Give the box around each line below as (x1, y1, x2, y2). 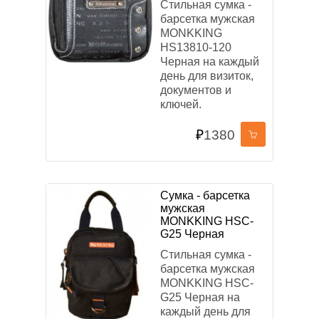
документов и (160, 84, 231, 96)
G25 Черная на (160, 291, 240, 303)
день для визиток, (160, 70, 253, 82)
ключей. (160, 98, 202, 110)
